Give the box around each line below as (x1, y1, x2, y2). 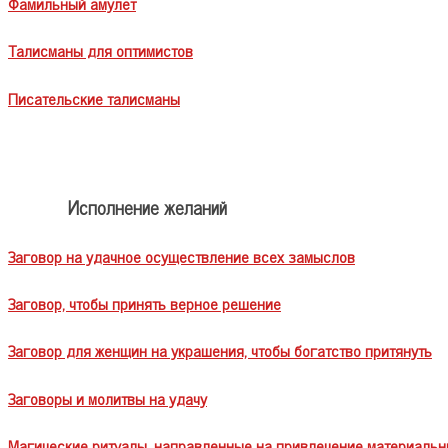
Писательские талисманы (8, 84, 180, 111)
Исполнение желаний (68, 190, 227, 222)
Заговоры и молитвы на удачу (8, 384, 207, 411)
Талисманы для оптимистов (8, 37, 193, 64)
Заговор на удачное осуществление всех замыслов (8, 242, 355, 269)
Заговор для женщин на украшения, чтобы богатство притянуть (8, 337, 432, 364)
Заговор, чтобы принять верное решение (8, 290, 281, 317)
